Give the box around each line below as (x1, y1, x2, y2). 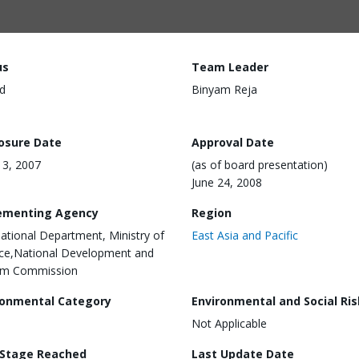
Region (192, 204, 232, 220)
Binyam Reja (192, 82, 257, 97)
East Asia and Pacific (192, 227, 298, 243)
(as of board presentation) (192, 156, 328, 172)
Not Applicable (192, 315, 267, 331)
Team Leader (192, 59, 268, 75)
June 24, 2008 (192, 174, 262, 190)
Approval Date (192, 134, 274, 150)
